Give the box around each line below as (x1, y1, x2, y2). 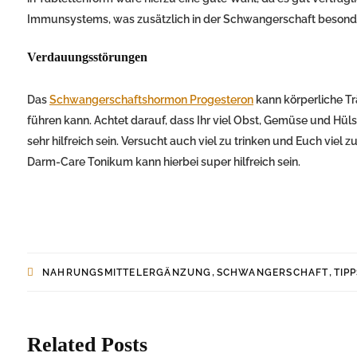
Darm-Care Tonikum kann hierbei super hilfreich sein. (27, 155, 300, 169)
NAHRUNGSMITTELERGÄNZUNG (42, 267, 212, 279)
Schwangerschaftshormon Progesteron (49, 93, 253, 107)
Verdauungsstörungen (27, 50, 147, 65)
